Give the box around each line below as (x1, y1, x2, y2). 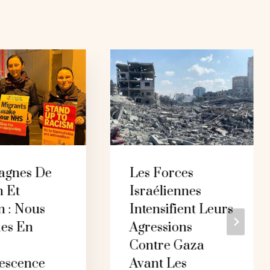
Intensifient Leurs (130, 201, 234, 218)
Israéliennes (130, 183, 202, 199)
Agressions (130, 219, 193, 236)
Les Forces (130, 165, 194, 181)
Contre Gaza (130, 237, 205, 254)
